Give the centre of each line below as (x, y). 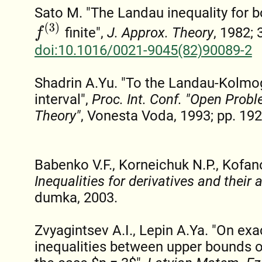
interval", (63, 100)
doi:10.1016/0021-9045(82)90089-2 (143, 51)
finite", (85, 33)
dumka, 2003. (76, 198)
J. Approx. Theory (161, 33)
